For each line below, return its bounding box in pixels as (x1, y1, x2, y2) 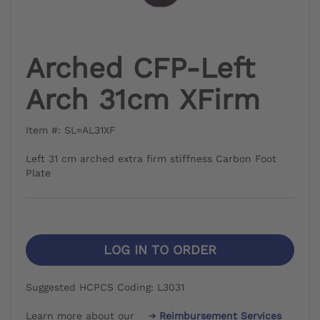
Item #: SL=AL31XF (26, 124, 116, 136)
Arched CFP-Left (26, 51, 255, 85)
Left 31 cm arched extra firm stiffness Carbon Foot (26, 152, 276, 164)
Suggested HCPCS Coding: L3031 (26, 281, 184, 293)
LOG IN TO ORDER (104, 241, 216, 257)
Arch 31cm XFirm (26, 82, 260, 116)
